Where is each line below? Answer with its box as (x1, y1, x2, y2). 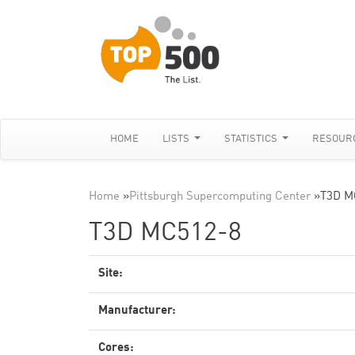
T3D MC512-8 (89, 221, 242, 246)
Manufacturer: (98, 305, 176, 317)
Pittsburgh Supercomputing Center (129, 191, 311, 203)
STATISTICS (224, 134, 281, 144)
